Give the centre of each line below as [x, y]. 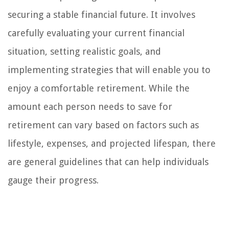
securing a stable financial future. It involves [101, 15]
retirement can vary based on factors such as [103, 125]
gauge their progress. [53, 180]
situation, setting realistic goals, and [84, 52]
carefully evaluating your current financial [96, 33]
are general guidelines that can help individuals [108, 162]
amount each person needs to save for [90, 107]
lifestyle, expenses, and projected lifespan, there [112, 144]
